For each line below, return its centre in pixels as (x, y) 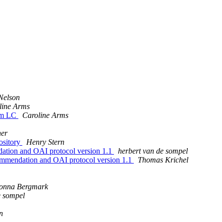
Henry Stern (45, 142)
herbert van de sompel (153, 151)
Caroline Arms (45, 115)
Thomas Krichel (163, 160)
